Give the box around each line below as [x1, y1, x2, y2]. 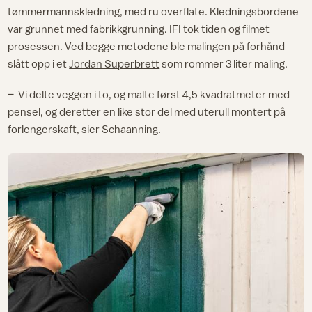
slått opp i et [8, 57, 70, 70]
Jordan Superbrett [69, 57, 160, 70]
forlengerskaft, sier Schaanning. [8, 122, 164, 135]
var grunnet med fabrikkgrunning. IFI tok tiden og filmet [8, 22, 270, 36]
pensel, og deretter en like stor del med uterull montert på [8, 104, 286, 118]
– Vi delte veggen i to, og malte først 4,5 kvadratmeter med [8, 87, 290, 100]
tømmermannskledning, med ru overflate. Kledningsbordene [8, 5, 299, 18]
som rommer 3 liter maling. [159, 57, 288, 70]
